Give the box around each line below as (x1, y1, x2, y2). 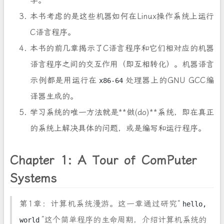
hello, (182, 200, 206, 208)
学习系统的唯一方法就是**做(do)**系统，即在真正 (30, 107, 214, 117)
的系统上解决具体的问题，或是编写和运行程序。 (30, 123, 206, 133)
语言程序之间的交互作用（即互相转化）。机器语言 (30, 59, 214, 69)
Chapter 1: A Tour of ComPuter (10, 153, 197, 167)
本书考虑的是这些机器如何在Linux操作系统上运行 (30, 11, 214, 21)
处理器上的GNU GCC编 (125, 75, 214, 85)
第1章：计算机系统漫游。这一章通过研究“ (19, 199, 180, 208)
